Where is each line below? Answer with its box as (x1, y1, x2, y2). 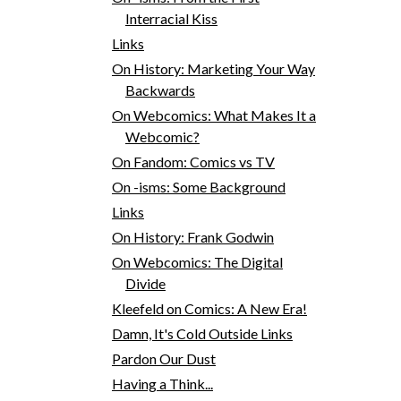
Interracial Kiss (124, 9, 218, 27)
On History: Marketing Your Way (111, 59, 315, 77)
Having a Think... (111, 374, 213, 392)
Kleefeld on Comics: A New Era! (111, 299, 307, 317)
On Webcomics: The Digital (111, 252, 283, 270)
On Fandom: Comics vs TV (111, 152, 275, 170)
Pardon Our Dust (111, 349, 216, 367)
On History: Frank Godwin (111, 227, 274, 245)
